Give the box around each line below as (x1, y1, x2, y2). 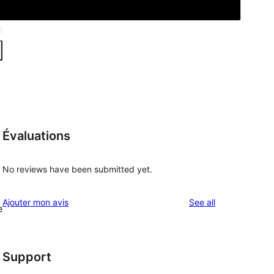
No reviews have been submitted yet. (2, 164, 152, 175)
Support (2, 250, 51, 265)
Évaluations (2, 128, 70, 143)
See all (189, 197, 215, 208)
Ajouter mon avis (2, 197, 68, 208)
